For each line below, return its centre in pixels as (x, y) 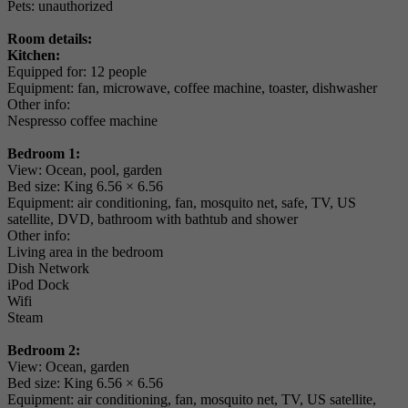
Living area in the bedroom (85, 252)
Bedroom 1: (44, 154)
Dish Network (48, 269)
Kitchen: (34, 56)
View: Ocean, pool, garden (85, 170)
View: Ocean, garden (68, 367)
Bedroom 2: (44, 351)
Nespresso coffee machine (82, 121)
